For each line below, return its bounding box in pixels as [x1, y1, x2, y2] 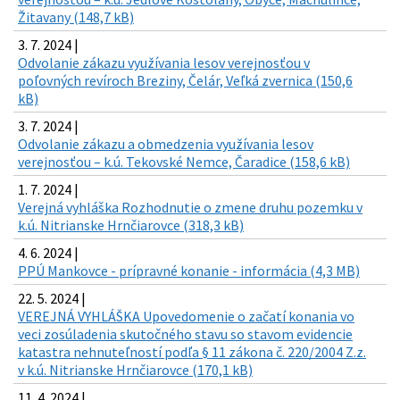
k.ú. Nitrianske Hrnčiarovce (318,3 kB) [18, 216, 244, 235]
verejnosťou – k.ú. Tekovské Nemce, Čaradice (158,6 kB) [18, 153, 350, 171]
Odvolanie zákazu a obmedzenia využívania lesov [18, 135, 313, 154]
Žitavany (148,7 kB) [18, 8, 134, 27]
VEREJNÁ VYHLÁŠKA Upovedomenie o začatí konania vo [18, 307, 354, 326]
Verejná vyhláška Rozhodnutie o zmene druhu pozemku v [18, 198, 362, 217]
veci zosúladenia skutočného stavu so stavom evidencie [18, 325, 353, 344]
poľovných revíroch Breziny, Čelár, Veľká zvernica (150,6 [18, 71, 353, 90]
